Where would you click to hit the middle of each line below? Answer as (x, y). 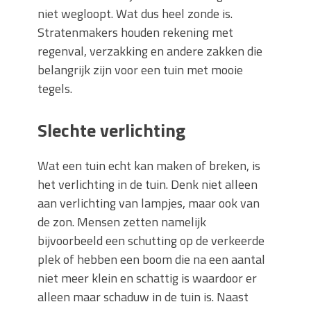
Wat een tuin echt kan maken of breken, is (149, 166)
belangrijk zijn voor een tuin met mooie (140, 70)
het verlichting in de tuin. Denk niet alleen (148, 185)
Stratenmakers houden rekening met (135, 33)
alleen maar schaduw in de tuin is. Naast (143, 297)
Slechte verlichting (111, 131)
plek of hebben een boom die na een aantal (151, 260)
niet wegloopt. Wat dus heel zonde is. (135, 14)
